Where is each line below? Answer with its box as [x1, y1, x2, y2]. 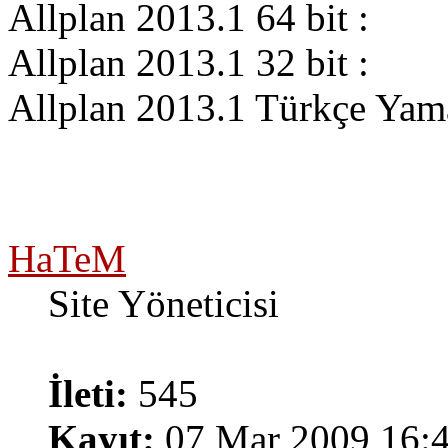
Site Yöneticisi [48, 282, 279, 326]
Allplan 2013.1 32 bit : [8, 41, 369, 85]
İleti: [48, 372, 128, 416]
